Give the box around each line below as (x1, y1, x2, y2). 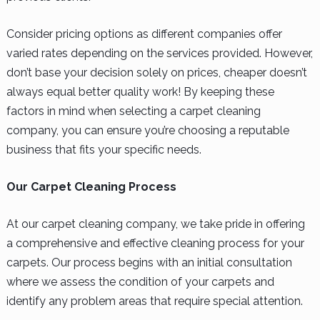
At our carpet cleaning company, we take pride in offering (6, 216, 305, 231)
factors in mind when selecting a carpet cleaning (6, 104, 261, 118)
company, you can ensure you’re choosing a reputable (6, 123, 289, 137)
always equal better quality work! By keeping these (6, 84, 274, 99)
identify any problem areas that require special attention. (6, 294, 303, 308)
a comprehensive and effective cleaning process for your (6, 236, 304, 250)
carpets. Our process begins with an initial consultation (6, 255, 292, 269)
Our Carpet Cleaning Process (6, 179, 176, 194)
